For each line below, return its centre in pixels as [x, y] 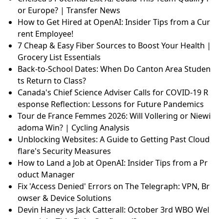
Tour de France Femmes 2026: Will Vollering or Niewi [114, 116]
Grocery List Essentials [59, 57]
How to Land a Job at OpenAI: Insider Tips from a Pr [113, 163]
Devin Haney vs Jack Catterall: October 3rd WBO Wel [113, 210]
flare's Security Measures [64, 151]
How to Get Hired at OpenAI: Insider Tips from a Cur [114, 22]
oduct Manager [46, 175]
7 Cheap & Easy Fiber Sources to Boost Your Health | [114, 46]
